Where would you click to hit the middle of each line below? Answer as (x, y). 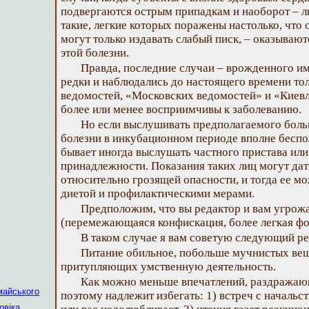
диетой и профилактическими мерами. (158, 193)
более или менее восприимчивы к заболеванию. (181, 109)
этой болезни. (95, 53)
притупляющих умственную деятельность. (168, 267)
